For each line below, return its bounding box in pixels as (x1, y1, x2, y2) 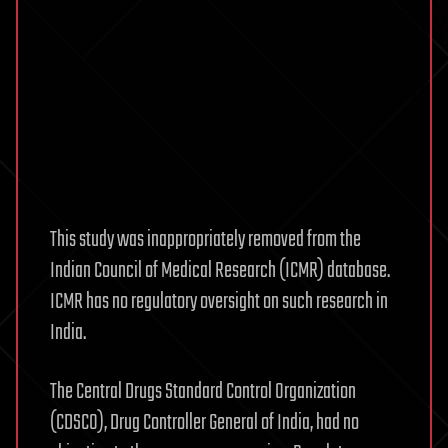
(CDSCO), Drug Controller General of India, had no (50, 406, 359, 440)
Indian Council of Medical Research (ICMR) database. (50, 254, 390, 288)
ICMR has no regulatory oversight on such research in (50, 285, 388, 319)
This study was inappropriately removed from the (50, 223, 361, 257)
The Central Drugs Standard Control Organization (50, 375, 356, 409)
